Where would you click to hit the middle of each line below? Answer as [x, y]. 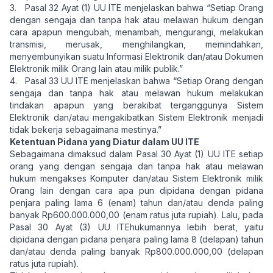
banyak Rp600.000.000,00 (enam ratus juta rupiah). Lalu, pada [136, 215]
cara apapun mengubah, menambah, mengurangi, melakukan [136, 32]
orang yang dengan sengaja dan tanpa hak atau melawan [136, 166]
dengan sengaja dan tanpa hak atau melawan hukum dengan [136, 20]
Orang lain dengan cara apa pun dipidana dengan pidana [136, 190]
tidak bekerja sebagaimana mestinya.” [86, 129]
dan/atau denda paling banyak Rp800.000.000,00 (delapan [136, 251]
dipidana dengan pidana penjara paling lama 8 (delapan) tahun [136, 239]
